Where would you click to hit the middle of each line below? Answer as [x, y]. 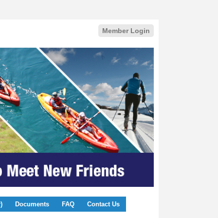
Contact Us [103, 204]
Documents [32, 204]
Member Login [126, 31]
